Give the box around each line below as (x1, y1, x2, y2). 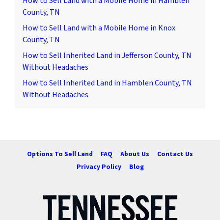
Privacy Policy (76, 162, 121, 172)
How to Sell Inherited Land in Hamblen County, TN (23, 77, 192, 88)
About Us (120, 149, 149, 159)
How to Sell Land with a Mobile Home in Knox (23, 22, 175, 33)
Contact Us (157, 149, 193, 159)
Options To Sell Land (27, 149, 93, 159)
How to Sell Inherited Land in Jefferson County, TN (23, 50, 192, 61)
